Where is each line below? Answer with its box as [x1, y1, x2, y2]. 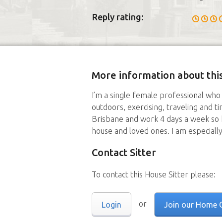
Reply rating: [92, 12, 144, 22]
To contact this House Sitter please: [91, 170, 216, 179]
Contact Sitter [91, 147, 156, 159]
